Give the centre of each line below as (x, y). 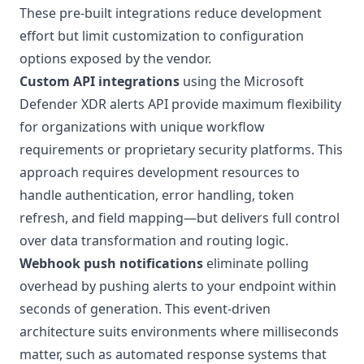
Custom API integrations (100, 81)
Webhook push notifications (111, 263)
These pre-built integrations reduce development (171, 13)
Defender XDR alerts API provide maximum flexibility (180, 104)
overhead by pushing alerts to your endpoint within (178, 286)
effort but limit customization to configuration (162, 36)
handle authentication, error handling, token (157, 195)
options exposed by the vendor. (115, 58)
